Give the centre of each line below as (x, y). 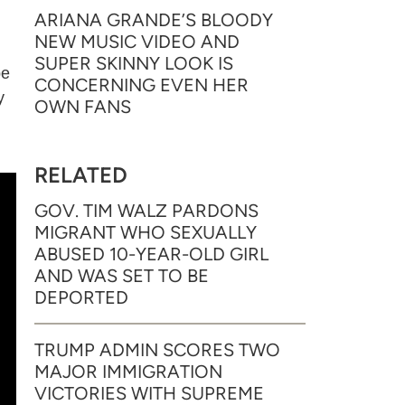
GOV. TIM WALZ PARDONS (146, 211)
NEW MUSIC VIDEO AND (137, 42)
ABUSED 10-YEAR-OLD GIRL (151, 254)
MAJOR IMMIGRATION (128, 372)
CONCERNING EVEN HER (141, 85)
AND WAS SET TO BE (122, 276)
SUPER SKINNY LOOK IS (134, 63)
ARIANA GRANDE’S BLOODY (154, 20)
